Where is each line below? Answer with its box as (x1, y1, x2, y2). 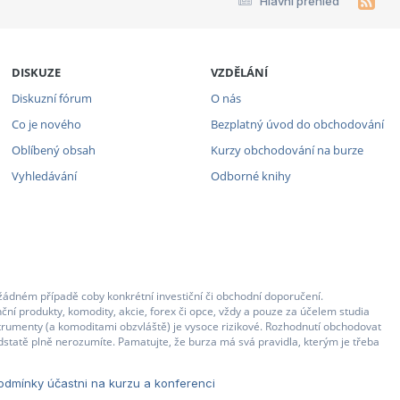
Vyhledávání (11, 167, 77, 184)
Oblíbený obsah (11, 141, 96, 158)
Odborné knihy (210, 167, 291, 184)
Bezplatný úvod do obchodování (210, 115, 384, 132)
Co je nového (11, 115, 81, 132)
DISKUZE (11, 63, 61, 80)
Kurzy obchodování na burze (210, 141, 363, 158)
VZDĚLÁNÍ (210, 63, 268, 80)
